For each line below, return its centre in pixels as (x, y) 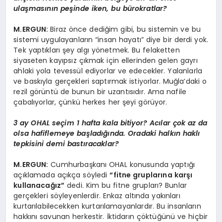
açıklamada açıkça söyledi (62, 175)
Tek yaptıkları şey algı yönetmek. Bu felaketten (97, 50)
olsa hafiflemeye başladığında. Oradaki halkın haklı (107, 134)
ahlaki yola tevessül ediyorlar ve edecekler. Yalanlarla (108, 71)
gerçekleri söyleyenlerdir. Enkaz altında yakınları (97, 196)
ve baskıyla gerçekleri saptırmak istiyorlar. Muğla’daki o (110, 82)
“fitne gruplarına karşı (151, 175)
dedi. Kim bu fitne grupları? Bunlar (126, 186)
